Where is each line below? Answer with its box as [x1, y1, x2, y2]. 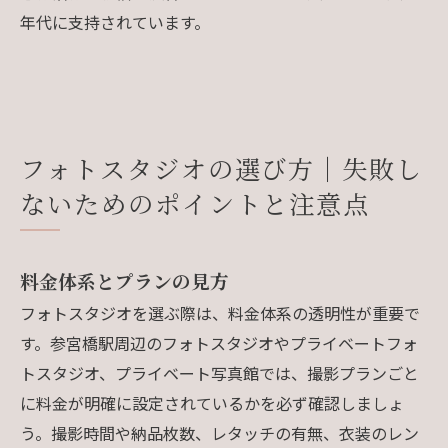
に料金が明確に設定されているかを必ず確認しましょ [20, 390, 404, 415]
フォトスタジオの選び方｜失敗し [20, 149, 424, 186]
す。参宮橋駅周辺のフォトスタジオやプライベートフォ [20, 330, 418, 355]
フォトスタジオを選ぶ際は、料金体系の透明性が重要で [20, 300, 420, 325]
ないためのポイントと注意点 [20, 184, 371, 221]
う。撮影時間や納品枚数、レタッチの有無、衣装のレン [20, 420, 419, 445]
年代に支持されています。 [20, 9, 210, 34]
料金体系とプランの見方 [20, 266, 229, 294]
